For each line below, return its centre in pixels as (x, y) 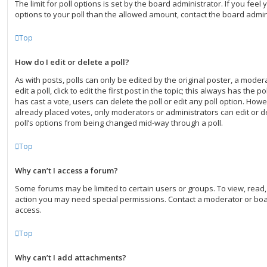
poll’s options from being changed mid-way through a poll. (119, 123)
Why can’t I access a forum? (66, 170)
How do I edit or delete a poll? (72, 62)
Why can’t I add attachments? (71, 257)
